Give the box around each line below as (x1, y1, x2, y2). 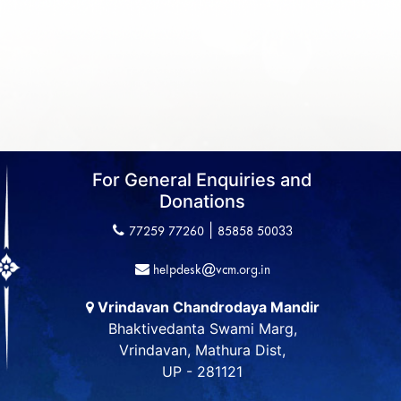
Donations (159, 191, 245, 212)
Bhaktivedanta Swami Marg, (107, 320, 297, 337)
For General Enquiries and (92, 169, 312, 191)
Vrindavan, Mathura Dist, (119, 341, 286, 359)
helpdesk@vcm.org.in (149, 265, 270, 277)
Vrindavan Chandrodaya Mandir (93, 298, 320, 316)
